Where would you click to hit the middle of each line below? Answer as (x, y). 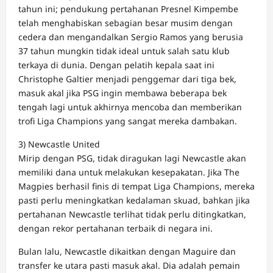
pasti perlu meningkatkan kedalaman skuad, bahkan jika (134, 200)
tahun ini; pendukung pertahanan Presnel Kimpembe (128, 9)
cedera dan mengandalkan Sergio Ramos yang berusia (131, 37)
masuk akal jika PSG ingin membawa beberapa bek (122, 93)
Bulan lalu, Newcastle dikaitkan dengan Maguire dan (127, 252)
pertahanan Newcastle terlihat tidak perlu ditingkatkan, (132, 214)
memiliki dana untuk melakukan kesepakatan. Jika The (129, 172)
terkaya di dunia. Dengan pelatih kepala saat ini (116, 65)
